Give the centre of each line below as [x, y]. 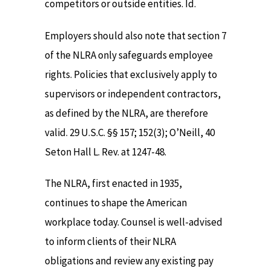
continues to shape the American [116, 203]
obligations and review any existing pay [129, 261]
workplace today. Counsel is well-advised [134, 222]
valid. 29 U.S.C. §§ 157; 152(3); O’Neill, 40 [130, 132]
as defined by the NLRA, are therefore [126, 113]
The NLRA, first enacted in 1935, [113, 184]
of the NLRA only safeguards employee [129, 55]
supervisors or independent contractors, [133, 93]
